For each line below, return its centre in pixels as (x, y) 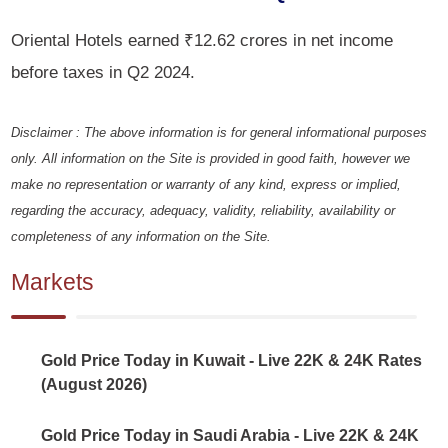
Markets (53, 282)
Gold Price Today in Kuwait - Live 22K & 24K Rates (232, 360)
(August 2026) (94, 384)
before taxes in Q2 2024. (103, 71)
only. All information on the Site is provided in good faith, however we (211, 159)
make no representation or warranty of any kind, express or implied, (206, 185)
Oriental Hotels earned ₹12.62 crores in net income (202, 39)
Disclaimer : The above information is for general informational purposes (219, 133)
